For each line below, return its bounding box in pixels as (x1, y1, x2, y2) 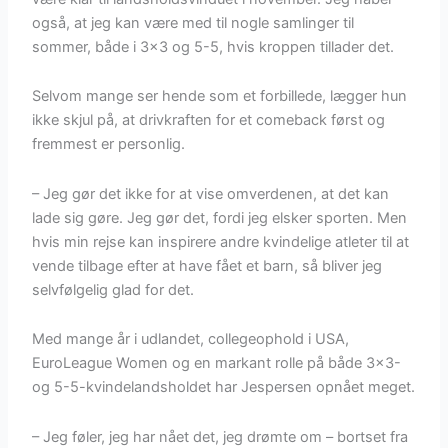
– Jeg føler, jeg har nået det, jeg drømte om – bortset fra (32, 427, 409, 446)
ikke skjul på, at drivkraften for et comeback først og (32, 111, 386, 130)
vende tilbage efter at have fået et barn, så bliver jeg (32, 256, 383, 275)
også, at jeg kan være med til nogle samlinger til (32, 13, 355, 32)
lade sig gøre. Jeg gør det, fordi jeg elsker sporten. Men (32, 208, 408, 227)
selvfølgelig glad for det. (32, 280, 195, 299)
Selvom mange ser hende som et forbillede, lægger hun (32, 87, 408, 106)
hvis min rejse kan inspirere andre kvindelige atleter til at (32, 232, 410, 251)
